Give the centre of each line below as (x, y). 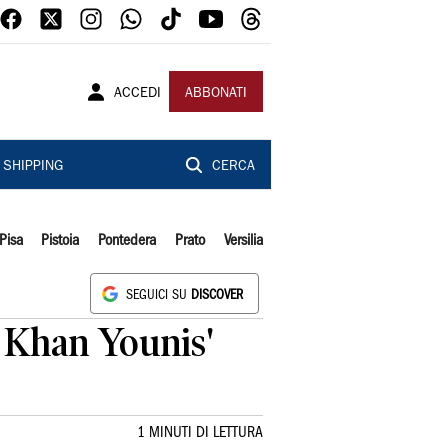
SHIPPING (32, 167)
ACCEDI (137, 94)
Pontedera (127, 241)
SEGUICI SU (158, 295)
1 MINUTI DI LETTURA (200, 433)
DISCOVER (217, 295)
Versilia (243, 241)
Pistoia (60, 241)
